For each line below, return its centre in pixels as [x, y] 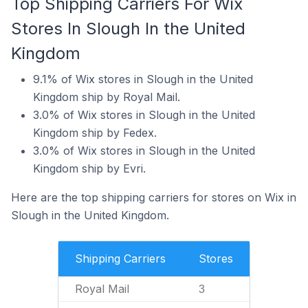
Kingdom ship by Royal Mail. [107, 97]
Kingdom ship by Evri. [89, 168]
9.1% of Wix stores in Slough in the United [143, 79]
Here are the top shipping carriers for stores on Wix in [154, 197]
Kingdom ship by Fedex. [95, 133]
